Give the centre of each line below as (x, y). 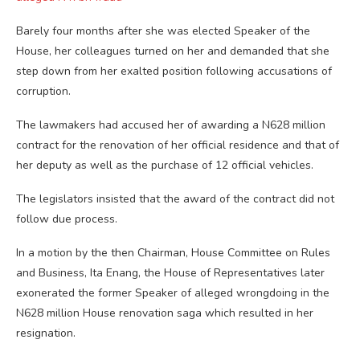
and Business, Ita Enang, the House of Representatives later (170, 273)
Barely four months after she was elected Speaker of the (163, 31)
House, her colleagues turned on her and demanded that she (173, 51)
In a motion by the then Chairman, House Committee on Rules (173, 253)
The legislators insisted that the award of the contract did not (175, 199)
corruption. (43, 92)
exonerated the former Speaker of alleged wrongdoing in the (173, 293)
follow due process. (67, 219)
